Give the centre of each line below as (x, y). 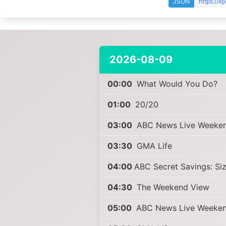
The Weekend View (172, 187)
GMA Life (153, 146)
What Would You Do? (176, 84)
